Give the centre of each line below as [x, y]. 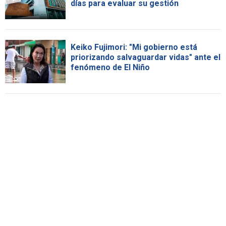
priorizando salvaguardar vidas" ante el [146, 57]
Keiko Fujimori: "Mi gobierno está [134, 47]
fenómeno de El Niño [110, 67]
